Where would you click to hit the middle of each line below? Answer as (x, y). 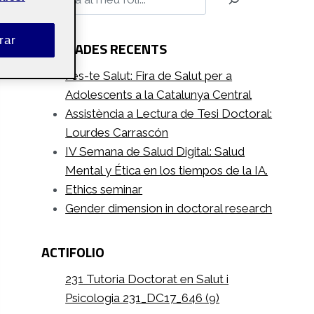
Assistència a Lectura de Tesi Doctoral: (169, 113)
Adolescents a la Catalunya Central (159, 94)
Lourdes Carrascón (117, 132)
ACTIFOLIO (73, 252)
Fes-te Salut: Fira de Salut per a (149, 75)
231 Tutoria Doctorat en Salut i (147, 279)
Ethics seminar (104, 189)
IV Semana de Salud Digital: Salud (155, 151)
